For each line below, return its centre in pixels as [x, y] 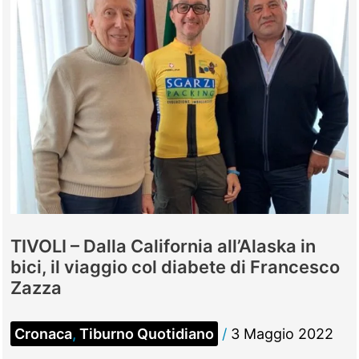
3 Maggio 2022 [282, 334]
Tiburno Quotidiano [147, 334]
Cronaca [43, 334]
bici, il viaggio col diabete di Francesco [175, 267]
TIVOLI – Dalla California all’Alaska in [163, 246]
